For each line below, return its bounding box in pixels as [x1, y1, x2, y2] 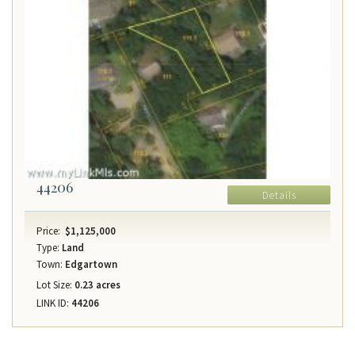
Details [261, 189, 296, 203]
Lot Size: [36, 278, 72, 292]
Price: [36, 224, 60, 239]
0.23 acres [72, 278, 120, 292]
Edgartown [63, 258, 117, 272]
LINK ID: [36, 296, 69, 311]
